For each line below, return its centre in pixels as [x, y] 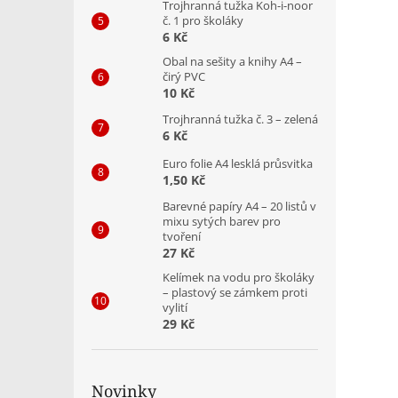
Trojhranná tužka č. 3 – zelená [240, 119]
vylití [175, 307]
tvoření [182, 236]
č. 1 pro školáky [203, 20]
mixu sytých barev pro [222, 221]
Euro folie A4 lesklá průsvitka [238, 163]
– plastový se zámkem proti [235, 292]
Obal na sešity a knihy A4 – [232, 61]
